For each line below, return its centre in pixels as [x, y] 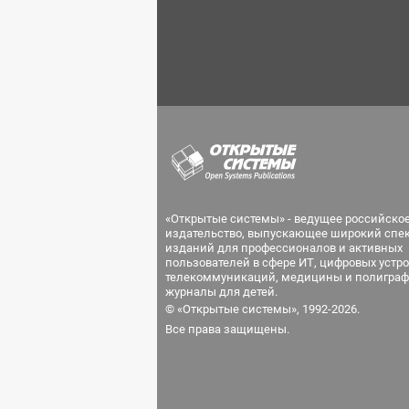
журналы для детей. [221, 292]
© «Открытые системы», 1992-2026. [262, 309]
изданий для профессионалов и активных [284, 248]
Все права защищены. [227, 329]
